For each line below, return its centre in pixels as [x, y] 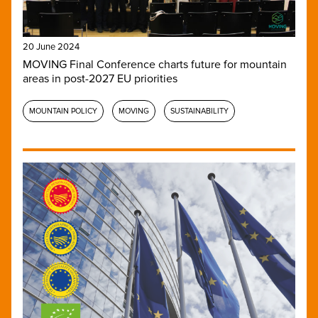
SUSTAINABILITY [199, 111]
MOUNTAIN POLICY [63, 111]
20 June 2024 [51, 46]
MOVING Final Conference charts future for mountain [155, 64]
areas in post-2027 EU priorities [100, 78]
